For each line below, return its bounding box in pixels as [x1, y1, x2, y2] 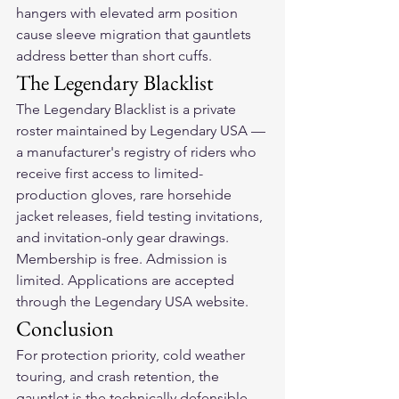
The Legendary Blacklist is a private [16, 101, 240, 118]
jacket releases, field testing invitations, [16, 208, 266, 224]
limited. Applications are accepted [16, 272, 238, 289]
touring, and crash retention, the [16, 368, 223, 385]
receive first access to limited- [16, 165, 203, 182]
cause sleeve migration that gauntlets [16, 26, 255, 43]
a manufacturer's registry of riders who [16, 143, 260, 160]
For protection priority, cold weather [16, 346, 248, 363]
